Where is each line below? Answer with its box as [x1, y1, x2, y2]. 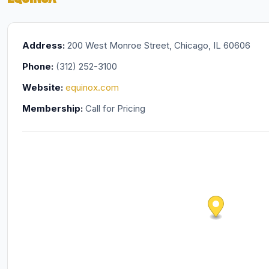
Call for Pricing [82, 103, 145, 114]
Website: [22, 82, 63, 93]
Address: [22, 40, 65, 51]
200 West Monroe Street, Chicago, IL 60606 [64, 40, 250, 51]
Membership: [22, 103, 83, 114]
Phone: [22, 61, 53, 72]
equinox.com [65, 82, 119, 93]
